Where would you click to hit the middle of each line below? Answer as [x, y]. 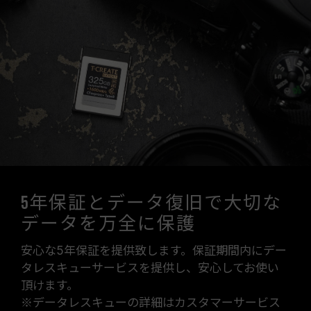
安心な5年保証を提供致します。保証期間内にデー [154, 251]
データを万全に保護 [108, 225]
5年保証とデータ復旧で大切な [151, 204]
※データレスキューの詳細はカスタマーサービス [151, 303]
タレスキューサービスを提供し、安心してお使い [150, 268]
